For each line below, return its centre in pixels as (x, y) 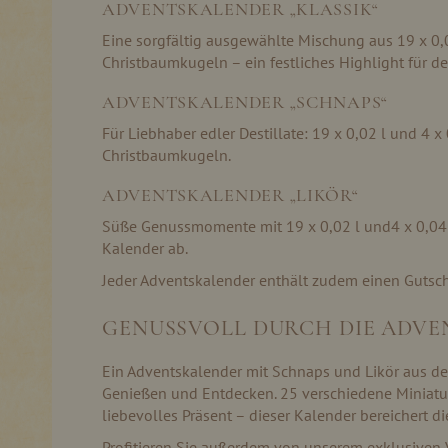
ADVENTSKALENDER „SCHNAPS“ (245, 102)
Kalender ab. (145, 248)
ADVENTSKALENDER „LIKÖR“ (230, 195)
